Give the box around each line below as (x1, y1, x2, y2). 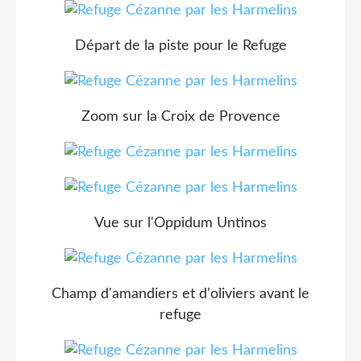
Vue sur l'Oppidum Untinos (94, 215, 267, 230)
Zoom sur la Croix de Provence (81, 109, 280, 124)
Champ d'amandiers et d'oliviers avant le (52, 286, 309, 301)
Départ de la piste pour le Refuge (74, 38, 287, 53)
